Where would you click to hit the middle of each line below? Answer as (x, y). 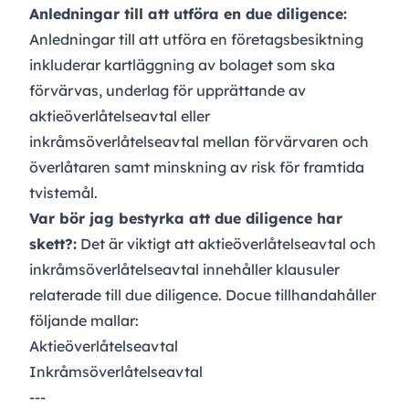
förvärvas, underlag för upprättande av (168, 91)
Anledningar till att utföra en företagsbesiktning (196, 40)
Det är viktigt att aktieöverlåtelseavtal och (226, 244)
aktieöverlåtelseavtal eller (120, 116)
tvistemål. (63, 193)
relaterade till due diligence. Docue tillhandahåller (203, 295)
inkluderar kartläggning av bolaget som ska (182, 65)
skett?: (53, 244)
